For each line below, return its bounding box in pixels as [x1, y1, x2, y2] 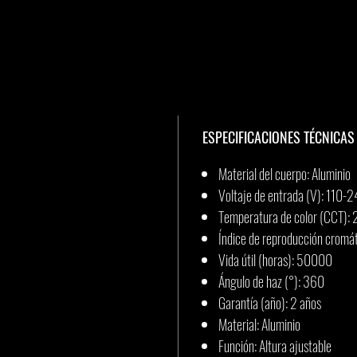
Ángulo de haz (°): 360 [218, 271, 324, 292]
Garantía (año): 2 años [218, 292, 321, 313]
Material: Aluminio [218, 314, 300, 335]
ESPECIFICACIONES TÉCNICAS [202, 127, 355, 147]
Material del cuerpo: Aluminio [218, 163, 351, 184]
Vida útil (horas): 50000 [218, 249, 332, 270]
